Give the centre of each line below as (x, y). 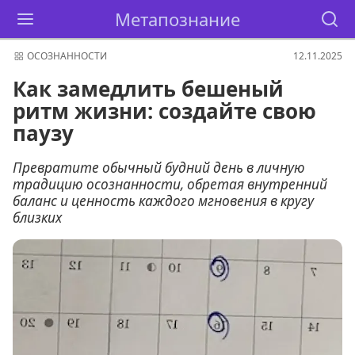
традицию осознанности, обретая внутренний (170, 184)
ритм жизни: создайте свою (164, 111)
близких (37, 218)
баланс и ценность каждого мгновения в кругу (163, 201)
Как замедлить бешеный (148, 88)
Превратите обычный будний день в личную (159, 168)
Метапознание (177, 19)
